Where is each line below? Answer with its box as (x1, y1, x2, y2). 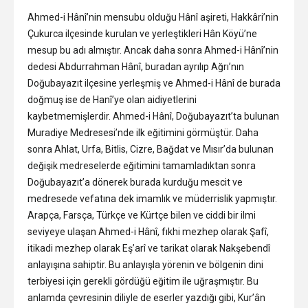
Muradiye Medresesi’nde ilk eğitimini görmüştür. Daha (27, 127, 258, 139)
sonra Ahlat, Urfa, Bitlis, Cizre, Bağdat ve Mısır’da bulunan (27, 144, 274, 155)
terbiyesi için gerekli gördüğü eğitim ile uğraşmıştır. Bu (27, 276, 258, 287)
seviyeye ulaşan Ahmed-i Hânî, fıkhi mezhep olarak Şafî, (27, 226, 269, 238)
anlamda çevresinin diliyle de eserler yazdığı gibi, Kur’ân (27, 292, 265, 304)
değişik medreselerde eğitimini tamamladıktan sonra (27, 160, 256, 172)
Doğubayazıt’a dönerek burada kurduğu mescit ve (27, 177, 243, 188)
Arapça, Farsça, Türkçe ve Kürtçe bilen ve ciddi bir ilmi (27, 210, 256, 221)
